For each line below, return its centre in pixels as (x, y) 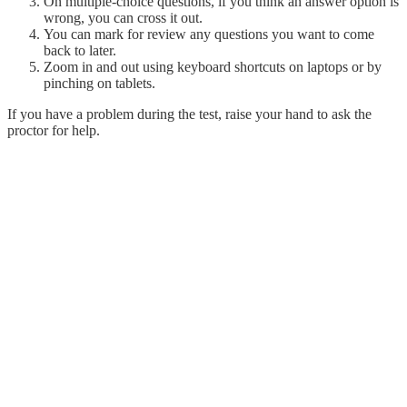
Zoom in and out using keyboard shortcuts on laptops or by (213, 67)
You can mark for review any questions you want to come (209, 35)
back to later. (80, 51)
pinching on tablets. (99, 84)
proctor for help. (54, 131)
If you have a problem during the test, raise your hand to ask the (189, 114)
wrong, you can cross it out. (123, 18)
